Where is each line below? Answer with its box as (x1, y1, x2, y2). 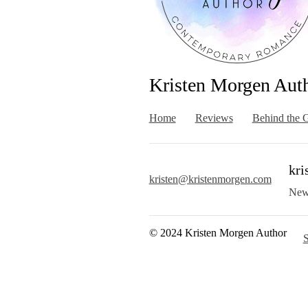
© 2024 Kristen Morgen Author (148, 227, 287, 239)
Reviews (195, 112, 233, 124)
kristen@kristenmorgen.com (148, 173, 272, 185)
